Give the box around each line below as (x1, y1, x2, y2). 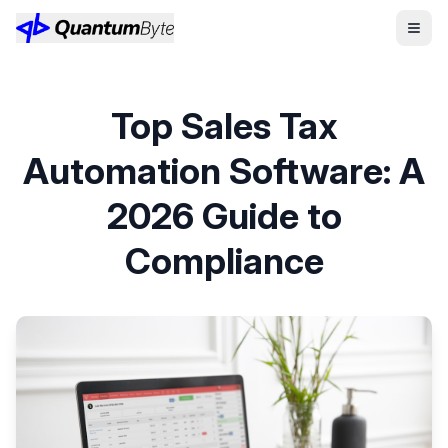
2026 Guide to (106, 194, 342, 238)
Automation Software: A (23, 149, 425, 193)
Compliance (124, 239, 324, 283)
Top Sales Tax (110, 104, 338, 148)
